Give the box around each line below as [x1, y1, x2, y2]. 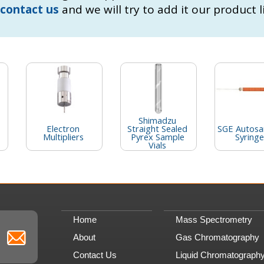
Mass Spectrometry [176, 214, 252, 225]
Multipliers [42, 131, 84, 143]
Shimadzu [138, 114, 176, 127]
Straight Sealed [127, 123, 187, 135]
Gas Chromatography [176, 232, 259, 243]
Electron [47, 123, 80, 135]
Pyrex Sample [130, 131, 184, 143]
